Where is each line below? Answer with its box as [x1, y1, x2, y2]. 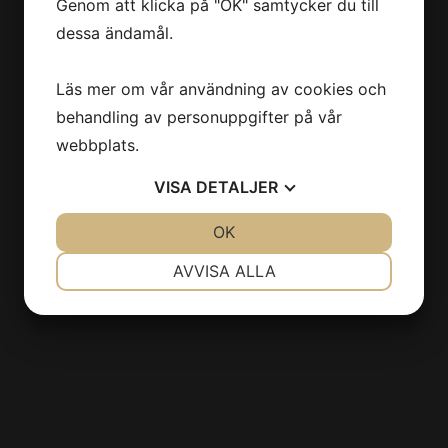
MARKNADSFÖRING [87, 324, 201, 340]
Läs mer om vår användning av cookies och [56, 78, 386, 99]
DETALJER [196, 176, 278, 197]
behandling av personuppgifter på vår [56, 106, 342, 127]
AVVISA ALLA [172, 260, 276, 281]
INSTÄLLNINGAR [256, 252, 352, 268]
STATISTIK [274, 324, 334, 340]
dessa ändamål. [56, 22, 173, 43]
